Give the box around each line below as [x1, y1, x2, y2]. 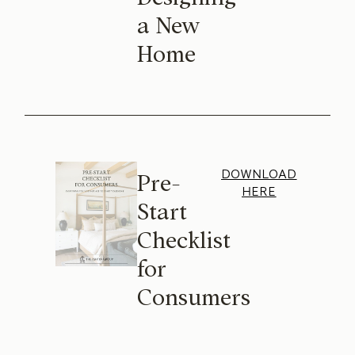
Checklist [136, 228, 231, 252]
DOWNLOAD [221, 162, 297, 185]
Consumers [136, 285, 250, 309]
